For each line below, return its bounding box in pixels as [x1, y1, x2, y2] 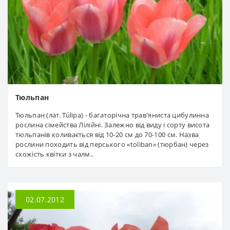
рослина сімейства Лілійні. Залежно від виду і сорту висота [15, 120, 210, 129]
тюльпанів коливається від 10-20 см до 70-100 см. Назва [15, 129, 199, 139]
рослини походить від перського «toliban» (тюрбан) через [15, 139, 209, 149]
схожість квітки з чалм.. [15, 149, 94, 159]
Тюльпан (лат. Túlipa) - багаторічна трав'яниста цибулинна [15, 110, 209, 120]
